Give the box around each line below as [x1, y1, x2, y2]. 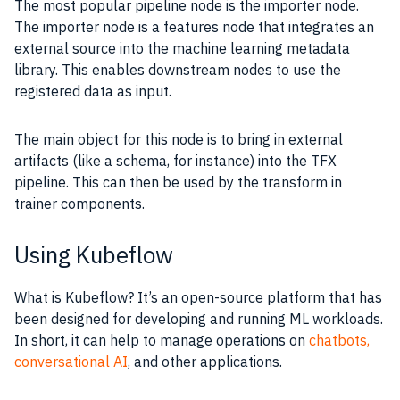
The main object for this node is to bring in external [14, 129, 343, 148]
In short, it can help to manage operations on [14, 330, 309, 349]
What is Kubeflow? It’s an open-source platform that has [14, 287, 382, 306]
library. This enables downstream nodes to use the [14, 60, 341, 79]
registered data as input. [14, 81, 175, 100]
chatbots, [309, 330, 370, 349]
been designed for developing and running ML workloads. [14, 309, 383, 328]
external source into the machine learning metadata [14, 38, 350, 57]
